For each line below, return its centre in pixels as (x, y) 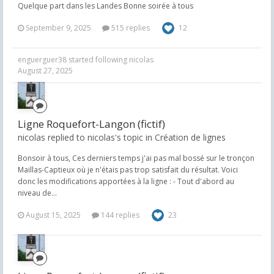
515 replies (130, 28)
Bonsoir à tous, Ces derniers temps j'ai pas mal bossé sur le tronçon (136, 158)
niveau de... (37, 193)
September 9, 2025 (58, 28)
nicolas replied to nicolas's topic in (86, 137)
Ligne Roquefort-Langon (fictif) (91, 124)
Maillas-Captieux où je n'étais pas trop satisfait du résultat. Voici (128, 170)
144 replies (119, 215)
